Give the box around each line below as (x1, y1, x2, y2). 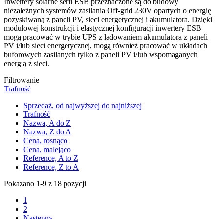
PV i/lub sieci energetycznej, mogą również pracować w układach (4, 41, 207, 50)
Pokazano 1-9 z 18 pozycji (4, 179, 86, 188)
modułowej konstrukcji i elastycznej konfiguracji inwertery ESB (4, 23, 201, 32)
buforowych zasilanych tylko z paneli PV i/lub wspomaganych (4, 50, 197, 59)
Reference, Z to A (23, 162, 79, 171)
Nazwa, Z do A (23, 127, 71, 136)
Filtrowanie (4, 75, 39, 84)
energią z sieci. (4, 59, 49, 67)
